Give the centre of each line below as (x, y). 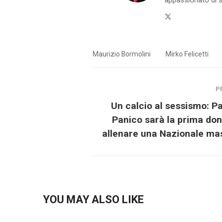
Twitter (182, 16)
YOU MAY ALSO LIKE (93, 199)
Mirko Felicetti (187, 54)
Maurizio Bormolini (122, 54)
